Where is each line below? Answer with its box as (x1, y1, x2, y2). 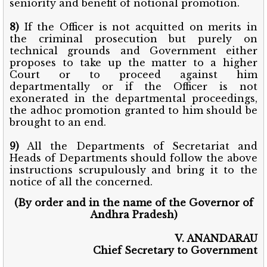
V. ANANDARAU (175, 232, 257, 244)
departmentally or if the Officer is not (10, 80, 257, 92)
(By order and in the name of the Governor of (14, 196, 253, 209)
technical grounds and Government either (10, 44, 257, 57)
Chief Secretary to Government (93, 244, 257, 256)
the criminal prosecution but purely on (10, 32, 257, 45)
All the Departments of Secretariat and (19, 139, 257, 152)
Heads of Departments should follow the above (10, 151, 257, 164)
